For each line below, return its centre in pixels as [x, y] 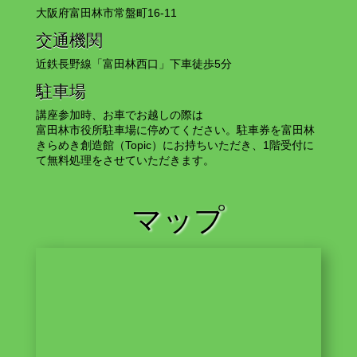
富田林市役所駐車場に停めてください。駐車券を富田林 [175, 130]
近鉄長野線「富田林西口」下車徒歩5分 [133, 64]
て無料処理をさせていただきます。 [125, 161]
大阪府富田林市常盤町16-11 [106, 13]
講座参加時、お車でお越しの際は [119, 115]
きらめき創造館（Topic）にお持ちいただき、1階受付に [175, 145]
